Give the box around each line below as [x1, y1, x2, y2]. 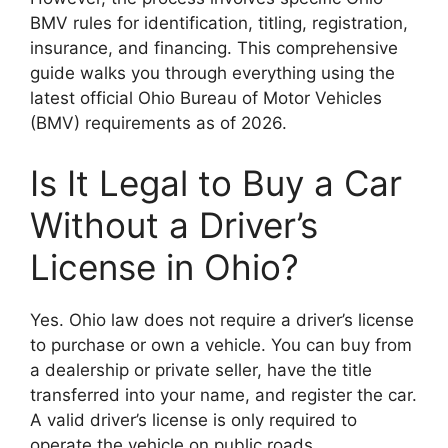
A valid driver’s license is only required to [30, 409, 357, 430]
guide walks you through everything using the [30, 63, 395, 83]
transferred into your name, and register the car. [30, 384, 417, 405]
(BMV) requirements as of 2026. [30, 113, 287, 133]
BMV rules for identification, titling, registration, [30, 13, 408, 33]
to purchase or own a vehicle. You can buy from [30, 334, 412, 355]
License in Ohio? [30, 245, 299, 288]
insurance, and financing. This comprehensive [30, 38, 398, 58]
